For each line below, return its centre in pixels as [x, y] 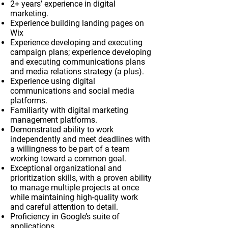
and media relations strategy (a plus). [77, 72]
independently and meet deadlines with [80, 139]
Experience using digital [53, 81]
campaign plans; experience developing [81, 52]
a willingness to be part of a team [70, 149]
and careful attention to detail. [64, 207]
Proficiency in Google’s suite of [65, 217]
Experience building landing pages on [77, 23]
